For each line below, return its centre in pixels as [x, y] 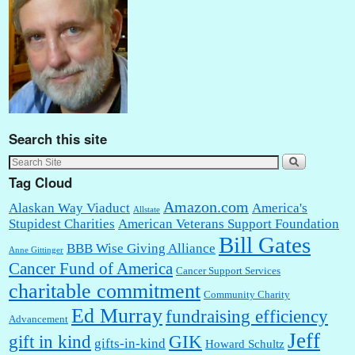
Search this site [58, 138]
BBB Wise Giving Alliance [141, 248]
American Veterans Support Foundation [229, 223]
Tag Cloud [40, 183]
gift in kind [50, 342]
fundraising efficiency [247, 316]
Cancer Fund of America [91, 268]
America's [280, 208]
